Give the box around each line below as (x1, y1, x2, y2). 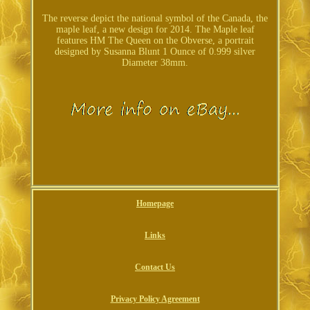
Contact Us (135, 262, 175, 273)
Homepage (136, 199, 174, 209)
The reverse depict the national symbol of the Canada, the (42, 13, 268, 24)
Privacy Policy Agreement (110, 294, 200, 304)
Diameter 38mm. (122, 57, 188, 69)
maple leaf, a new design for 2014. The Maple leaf (55, 24, 255, 35)
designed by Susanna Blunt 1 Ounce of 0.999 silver (55, 46, 255, 57)
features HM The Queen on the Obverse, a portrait (56, 35, 254, 46)
